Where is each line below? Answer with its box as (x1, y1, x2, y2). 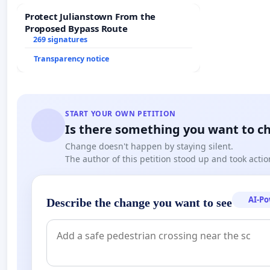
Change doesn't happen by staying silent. (65, 140, 233, 152)
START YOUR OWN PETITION (65, 108, 176, 119)
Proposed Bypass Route (25, 22, 128, 34)
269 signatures (33, 34, 87, 45)
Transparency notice (34, 53, 109, 64)
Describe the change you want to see (46, 195, 232, 209)
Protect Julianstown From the (25, 10, 156, 22)
